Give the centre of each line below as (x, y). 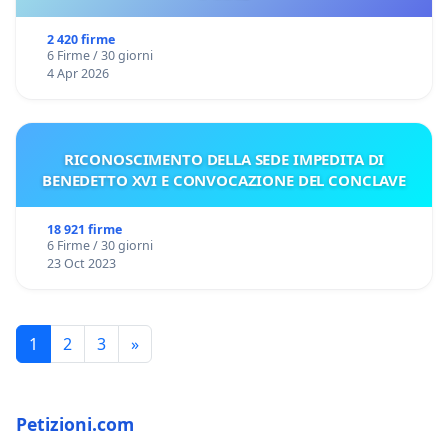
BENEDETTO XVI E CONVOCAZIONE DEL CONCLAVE (224, 179)
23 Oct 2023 (81, 263)
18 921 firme (84, 229)
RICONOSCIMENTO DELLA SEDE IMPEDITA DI (224, 158)
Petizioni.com (75, 423)
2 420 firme (80, 39)
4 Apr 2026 (77, 73)
